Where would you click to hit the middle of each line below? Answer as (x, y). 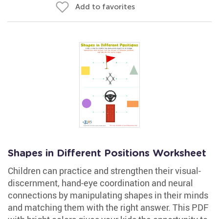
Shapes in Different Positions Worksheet (107, 153)
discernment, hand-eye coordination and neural (100, 183)
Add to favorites (105, 7)
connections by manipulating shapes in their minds (108, 195)
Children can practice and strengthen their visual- (104, 171)
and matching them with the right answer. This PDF (108, 207)
